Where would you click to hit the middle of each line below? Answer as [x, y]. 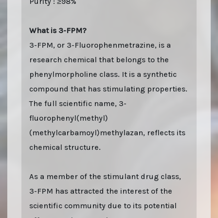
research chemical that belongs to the [99, 59]
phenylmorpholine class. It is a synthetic [103, 74]
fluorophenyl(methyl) [69, 118]
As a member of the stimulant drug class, [105, 176]
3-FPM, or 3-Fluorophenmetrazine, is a [100, 45]
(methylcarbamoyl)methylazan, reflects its [107, 132]
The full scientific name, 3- [78, 103]
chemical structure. [65, 147]
